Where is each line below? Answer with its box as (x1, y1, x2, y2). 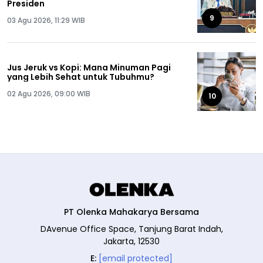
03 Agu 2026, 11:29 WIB (7, 15, 85, 25)
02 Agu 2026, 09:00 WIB (7, 89, 90, 99)
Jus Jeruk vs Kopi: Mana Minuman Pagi (7, 62, 171, 73)
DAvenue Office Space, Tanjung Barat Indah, (40, 222, 223, 235)
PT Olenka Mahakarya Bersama (64, 205, 199, 218)
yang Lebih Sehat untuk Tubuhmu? (7, 71, 154, 83)
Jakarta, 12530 (103, 235, 160, 247)
